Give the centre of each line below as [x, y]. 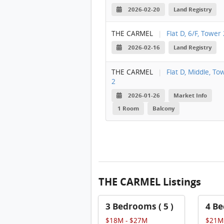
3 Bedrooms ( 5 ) [139, 206]
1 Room [128, 108]
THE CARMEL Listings [150, 181]
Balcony [164, 108]
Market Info [190, 95]
